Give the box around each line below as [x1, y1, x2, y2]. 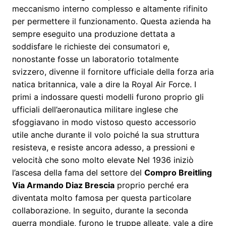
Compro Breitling [144, 167, 212, 178]
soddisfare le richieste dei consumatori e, [12, 41, 169, 51]
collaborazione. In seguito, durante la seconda [12, 205, 188, 215]
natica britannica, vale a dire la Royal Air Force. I [12, 79, 196, 89]
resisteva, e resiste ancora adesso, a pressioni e [12, 142, 195, 152]
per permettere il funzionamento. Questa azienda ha [12, 16, 211, 26]
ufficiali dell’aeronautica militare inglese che [12, 104, 178, 115]
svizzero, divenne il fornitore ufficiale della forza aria [12, 66, 214, 77]
